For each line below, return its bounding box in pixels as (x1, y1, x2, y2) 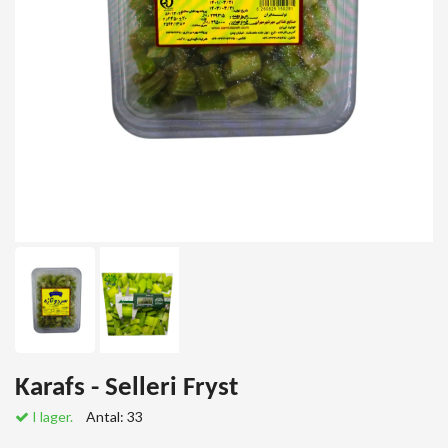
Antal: (86, 408, 127, 426)
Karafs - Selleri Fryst (15, 375, 238, 403)
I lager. (29, 408, 73, 426)
